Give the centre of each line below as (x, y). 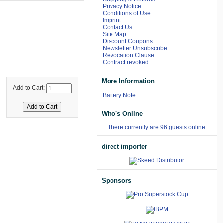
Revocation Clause (129, 55)
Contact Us (118, 27)
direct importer (125, 146)
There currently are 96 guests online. (157, 128)
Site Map (115, 34)
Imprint (112, 20)
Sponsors (117, 180)
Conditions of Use (127, 13)
